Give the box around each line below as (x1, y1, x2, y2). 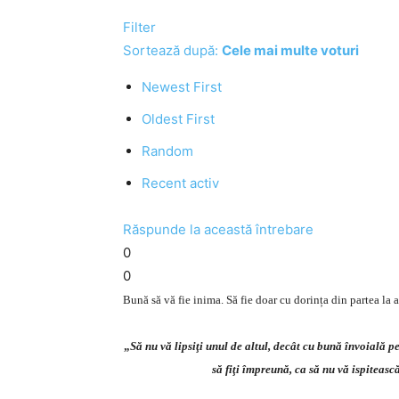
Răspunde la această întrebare (123, 221, 313, 238)
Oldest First (142, 110, 215, 127)
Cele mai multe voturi (222, 42, 359, 59)
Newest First (142, 78, 222, 95)
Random (142, 142, 193, 159)
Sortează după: (123, 42, 222, 59)
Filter (123, 19, 156, 36)
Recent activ (142, 175, 219, 191)
